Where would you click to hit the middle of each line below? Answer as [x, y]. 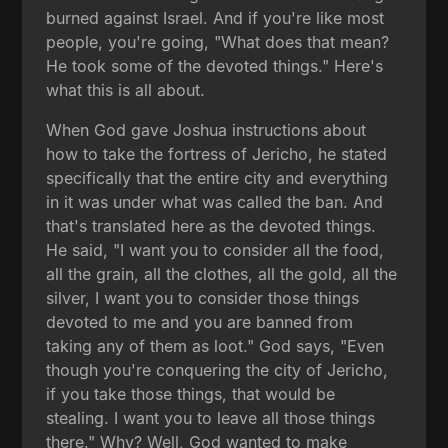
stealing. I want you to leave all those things [211, 417]
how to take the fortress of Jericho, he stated [217, 153]
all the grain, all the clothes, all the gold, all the [222, 273]
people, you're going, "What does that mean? [218, 41]
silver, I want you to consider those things [203, 297]
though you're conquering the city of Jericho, [217, 369]
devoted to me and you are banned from [200, 321]
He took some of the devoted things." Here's [215, 65]
